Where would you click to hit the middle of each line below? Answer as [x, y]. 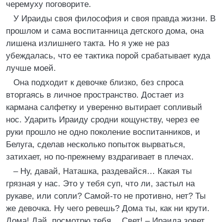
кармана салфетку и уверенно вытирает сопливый [104, 107]
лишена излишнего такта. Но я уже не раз [88, 43]
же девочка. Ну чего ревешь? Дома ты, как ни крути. [108, 208]
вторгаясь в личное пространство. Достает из [95, 95]
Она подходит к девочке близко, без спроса [98, 83]
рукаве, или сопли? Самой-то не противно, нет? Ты [106, 196]
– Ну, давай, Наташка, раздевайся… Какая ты [103, 171]
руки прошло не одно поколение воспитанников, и [103, 132]
